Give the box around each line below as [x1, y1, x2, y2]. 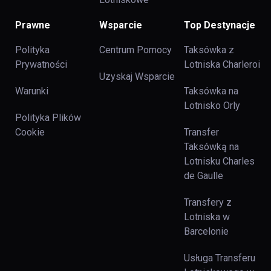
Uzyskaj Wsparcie [99, 70, 175, 82]
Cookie [15, 126, 45, 138]
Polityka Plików [15, 111, 81, 123]
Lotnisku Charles [183, 155, 255, 167]
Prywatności [15, 58, 67, 70]
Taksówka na [183, 85, 238, 97]
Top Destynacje [183, 19, 255, 31]
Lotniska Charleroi [183, 58, 260, 70]
